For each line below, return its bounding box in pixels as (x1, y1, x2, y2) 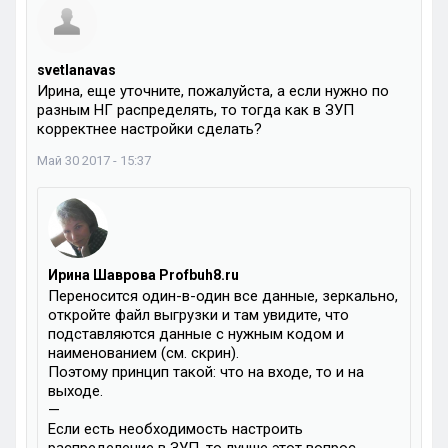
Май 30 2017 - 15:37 (37, 153, 151, 168)
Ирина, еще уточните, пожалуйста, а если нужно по (37, 82, 389, 100)
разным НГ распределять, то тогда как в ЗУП (37, 101, 354, 119)
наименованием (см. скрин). (48, 344, 239, 362)
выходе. (48, 382, 103, 400)
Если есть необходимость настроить (48, 420, 303, 438)
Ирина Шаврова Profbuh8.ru (48, 267, 239, 283)
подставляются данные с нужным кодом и (48, 325, 344, 343)
